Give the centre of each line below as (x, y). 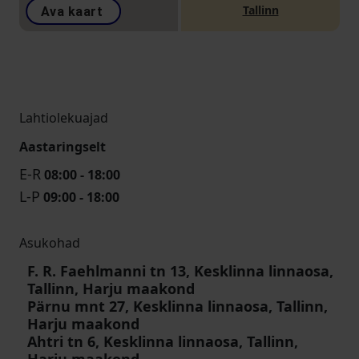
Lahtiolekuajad (64, 118)
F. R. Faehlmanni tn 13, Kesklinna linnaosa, (180, 271)
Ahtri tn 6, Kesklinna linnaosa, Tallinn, (163, 341)
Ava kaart (72, 12)
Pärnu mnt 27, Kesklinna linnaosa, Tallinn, (177, 306)
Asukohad (50, 243)
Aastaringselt (63, 147)
